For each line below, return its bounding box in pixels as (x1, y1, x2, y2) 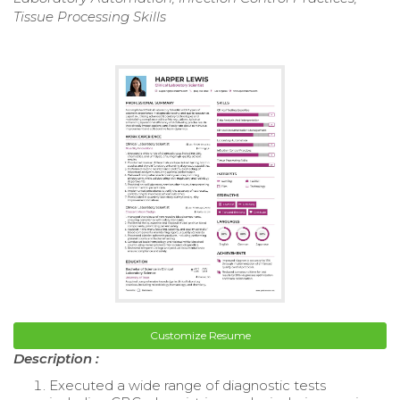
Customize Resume (149, 328, 251, 342)
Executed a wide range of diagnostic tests (49, 376, 326, 394)
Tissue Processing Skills (13, 8, 166, 26)
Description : (13, 349, 99, 367)
